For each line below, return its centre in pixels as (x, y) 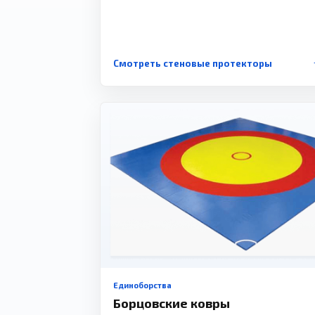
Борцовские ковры (172, 303)
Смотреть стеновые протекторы (193, 63)
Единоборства (142, 285)
